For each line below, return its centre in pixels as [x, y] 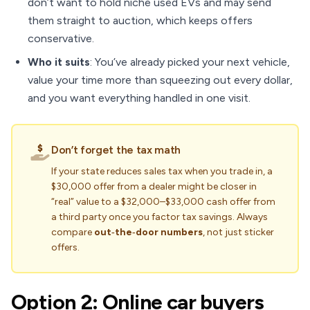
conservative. [61, 38]
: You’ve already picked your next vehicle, [190, 62]
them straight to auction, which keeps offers [140, 20]
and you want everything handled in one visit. [139, 98]
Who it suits [59, 62]
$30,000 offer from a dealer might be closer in [154, 186]
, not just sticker [238, 232]
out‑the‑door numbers [148, 232]
